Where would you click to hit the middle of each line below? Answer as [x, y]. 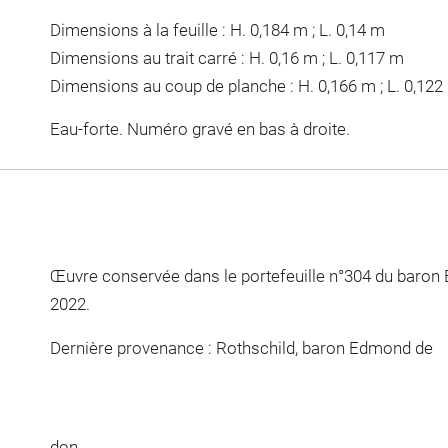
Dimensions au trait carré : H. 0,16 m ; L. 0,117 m [226, 57]
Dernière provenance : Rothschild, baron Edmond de [241, 347]
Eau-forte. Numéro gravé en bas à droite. [199, 129]
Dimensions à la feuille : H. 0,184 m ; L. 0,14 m [217, 29]
